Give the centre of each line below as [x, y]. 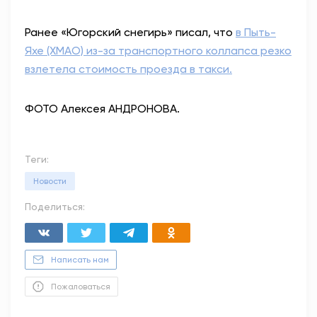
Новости [50, 181]
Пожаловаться [81, 286]
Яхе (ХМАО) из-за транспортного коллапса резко [158, 50]
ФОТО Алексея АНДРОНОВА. [102, 108]
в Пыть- [256, 32]
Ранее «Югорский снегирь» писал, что [130, 32]
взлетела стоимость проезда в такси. [128, 69]
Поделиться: [55, 206]
